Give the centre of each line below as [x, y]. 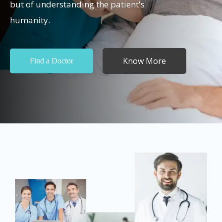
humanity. [30, 20]
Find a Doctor [52, 60]
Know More [144, 61]
